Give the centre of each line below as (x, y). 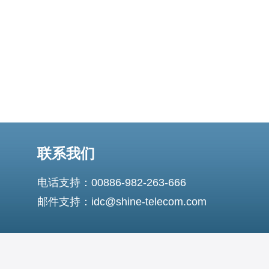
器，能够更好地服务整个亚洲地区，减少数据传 (108, 10)
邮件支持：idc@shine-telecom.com (122, 202)
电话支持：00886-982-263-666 (112, 183)
